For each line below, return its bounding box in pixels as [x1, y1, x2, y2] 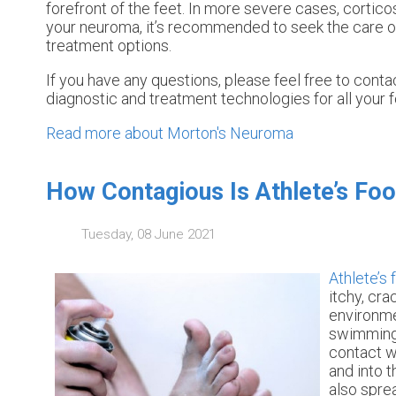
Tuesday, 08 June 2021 [81, 225, 216, 242]
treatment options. [46, 36, 171, 56]
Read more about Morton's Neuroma [46, 124, 293, 143]
